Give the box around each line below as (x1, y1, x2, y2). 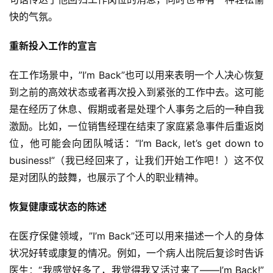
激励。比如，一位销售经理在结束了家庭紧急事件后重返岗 (9, 120, 264, 133)
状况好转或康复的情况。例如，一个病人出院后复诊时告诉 (9, 247, 264, 260)
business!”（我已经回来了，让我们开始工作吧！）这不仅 (9, 154, 264, 167)
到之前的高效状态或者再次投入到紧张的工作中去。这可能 (9, 86, 264, 99)
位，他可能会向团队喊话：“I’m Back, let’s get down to (9, 137, 264, 150)
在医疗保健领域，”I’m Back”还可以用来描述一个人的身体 (9, 230, 264, 243)
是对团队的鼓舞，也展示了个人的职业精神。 (9, 171, 204, 184)
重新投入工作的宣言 (9, 40, 97, 52)
